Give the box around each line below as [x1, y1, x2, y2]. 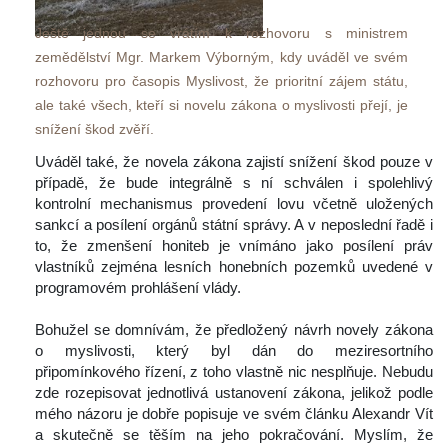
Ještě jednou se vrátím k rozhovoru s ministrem [35, 24, 408, 41]
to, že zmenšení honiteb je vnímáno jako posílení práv [35, 236, 433, 254]
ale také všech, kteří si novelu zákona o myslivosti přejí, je [35, 96, 408, 113]
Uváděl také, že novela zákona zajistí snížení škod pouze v [35, 152, 433, 170]
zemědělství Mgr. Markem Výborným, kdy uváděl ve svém [35, 48, 408, 65]
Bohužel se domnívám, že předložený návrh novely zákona [35, 320, 433, 338]
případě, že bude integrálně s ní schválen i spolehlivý [35, 173, 433, 191]
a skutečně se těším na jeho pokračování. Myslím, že [35, 425, 433, 443]
